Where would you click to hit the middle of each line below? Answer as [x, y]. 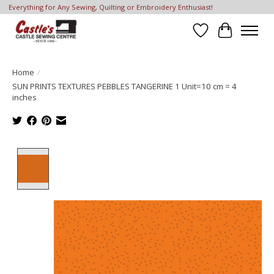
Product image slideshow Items [125, 154]
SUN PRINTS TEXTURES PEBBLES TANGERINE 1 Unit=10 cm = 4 [124, 86]
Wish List [221, 37]
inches [24, 97]
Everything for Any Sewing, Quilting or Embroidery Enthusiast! [110, 7]
